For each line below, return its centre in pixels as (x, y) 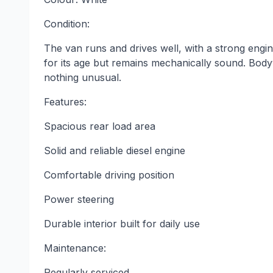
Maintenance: (75, 248)
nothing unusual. (83, 77)
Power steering (79, 199)
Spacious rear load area (100, 126)
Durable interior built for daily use (122, 223)
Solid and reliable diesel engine (115, 150)
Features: (65, 101)
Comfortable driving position (109, 175)
